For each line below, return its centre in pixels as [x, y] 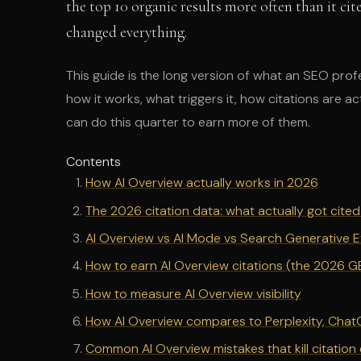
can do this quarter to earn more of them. [188, 122]
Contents [93, 162]
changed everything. [127, 33]
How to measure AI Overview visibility [193, 293]
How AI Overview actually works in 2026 [202, 183]
